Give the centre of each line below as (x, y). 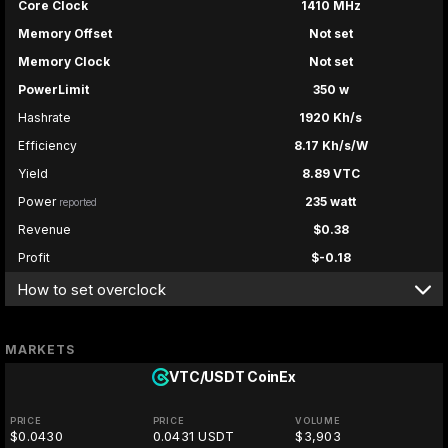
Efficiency (47, 146)
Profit (34, 258)
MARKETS (40, 350)
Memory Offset (65, 34)
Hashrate (44, 118)
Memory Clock (64, 62)
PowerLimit (53, 90)
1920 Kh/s (330, 118)
